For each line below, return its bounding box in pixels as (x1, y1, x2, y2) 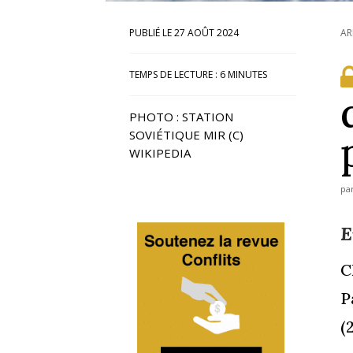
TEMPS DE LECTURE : (129, 67, 218, 81)
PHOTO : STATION (129, 108, 234, 124)
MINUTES (228, 67, 268, 81)
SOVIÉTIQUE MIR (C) (129, 126, 244, 143)
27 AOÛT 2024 (174, 25, 240, 39)
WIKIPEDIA (129, 144, 191, 161)
